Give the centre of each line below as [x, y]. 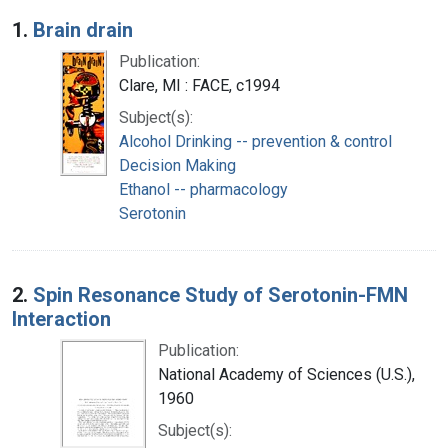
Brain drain [83, 29]
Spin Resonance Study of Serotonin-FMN [220, 294]
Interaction [61, 318]
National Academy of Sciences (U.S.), [286, 374]
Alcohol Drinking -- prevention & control [255, 141]
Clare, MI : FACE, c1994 [199, 85]
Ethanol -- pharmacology [203, 189]
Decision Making [177, 165]
